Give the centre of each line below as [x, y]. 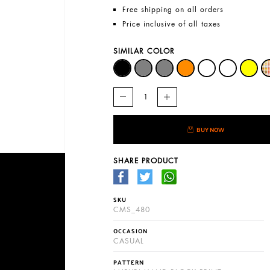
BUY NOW [210, 130]
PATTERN [129, 262]
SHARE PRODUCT [146, 161]
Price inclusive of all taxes [172, 24]
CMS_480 [132, 210]
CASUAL [129, 241]
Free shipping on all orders [173, 9]
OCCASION [131, 231]
